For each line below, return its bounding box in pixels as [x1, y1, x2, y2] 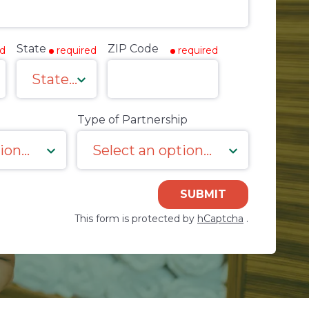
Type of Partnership [77, 113, 188, 126]
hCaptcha [197, 212, 243, 225]
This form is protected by [74, 212, 197, 225]
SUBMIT [180, 187, 226, 201]
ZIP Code [107, 42, 159, 55]
